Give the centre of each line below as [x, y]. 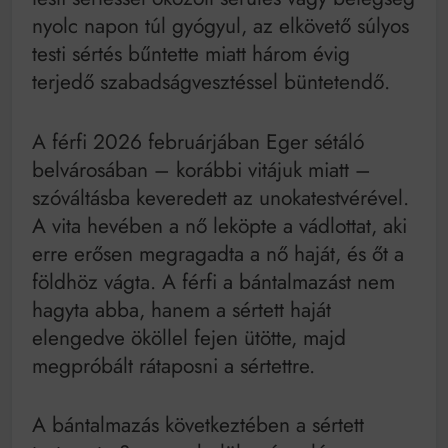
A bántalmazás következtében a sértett [198, 425]
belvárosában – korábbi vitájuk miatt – [201, 169]
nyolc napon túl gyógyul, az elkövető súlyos [220, 26]
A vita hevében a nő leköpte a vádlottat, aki [219, 225]
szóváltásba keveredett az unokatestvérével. [220, 197]
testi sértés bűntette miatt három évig [191, 54]
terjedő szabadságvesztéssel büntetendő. [211, 82]
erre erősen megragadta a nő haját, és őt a [218, 253]
